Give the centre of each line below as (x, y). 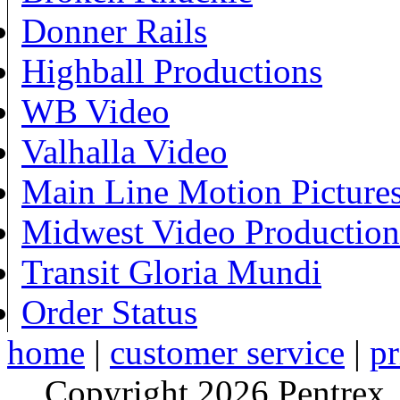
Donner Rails (114, 30)
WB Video (96, 111)
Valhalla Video (125, 151)
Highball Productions (172, 71)
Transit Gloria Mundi (171, 271)
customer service (227, 352)
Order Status (109, 312)
